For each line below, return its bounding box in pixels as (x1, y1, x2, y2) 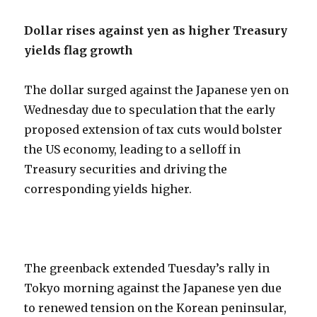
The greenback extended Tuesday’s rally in (24, 261, 270, 276)
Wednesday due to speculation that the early (24, 103, 276, 117)
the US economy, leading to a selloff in (24, 142, 241, 157)
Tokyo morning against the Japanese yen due (24, 281, 282, 296)
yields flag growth (24, 43, 134, 58)
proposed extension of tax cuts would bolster (24, 122, 283, 137)
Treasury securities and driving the (24, 162, 228, 177)
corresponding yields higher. (24, 182, 192, 197)
